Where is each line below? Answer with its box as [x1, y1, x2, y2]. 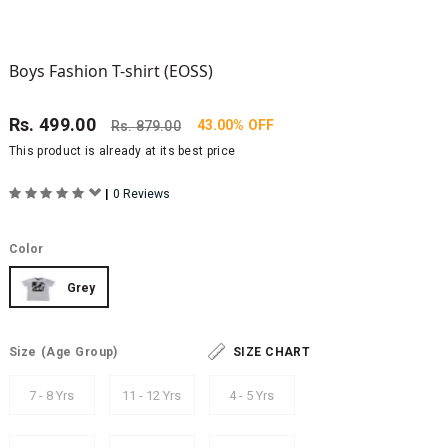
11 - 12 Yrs [122, 387, 182, 403]
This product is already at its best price [8, 144, 236, 159]
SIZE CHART [232, 344, 311, 359]
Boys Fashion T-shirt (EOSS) [8, 60, 213, 83]
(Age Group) [40, 344, 118, 359]
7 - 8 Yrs [29, 387, 75, 403]
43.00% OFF [196, 117, 275, 134]
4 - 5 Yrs [229, 387, 275, 403]
